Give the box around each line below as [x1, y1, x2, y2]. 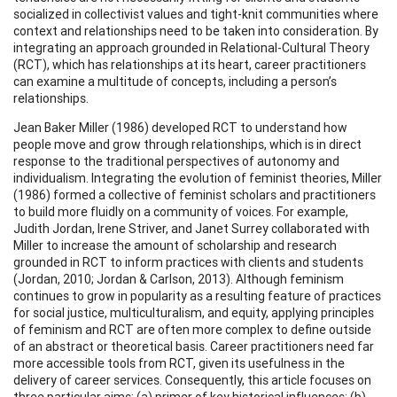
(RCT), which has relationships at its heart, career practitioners [13, 56, 366, 73]
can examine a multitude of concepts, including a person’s [13, 73, 337, 90]
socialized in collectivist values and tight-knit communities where [13, 5, 378, 22]
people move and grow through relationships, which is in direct [13, 136, 362, 152]
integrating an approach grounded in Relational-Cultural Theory [13, 39, 370, 56]
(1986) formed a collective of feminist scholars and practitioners [13, 186, 376, 203]
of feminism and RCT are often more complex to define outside [13, 321, 371, 338]
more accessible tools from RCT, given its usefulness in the [13, 354, 345, 371]
